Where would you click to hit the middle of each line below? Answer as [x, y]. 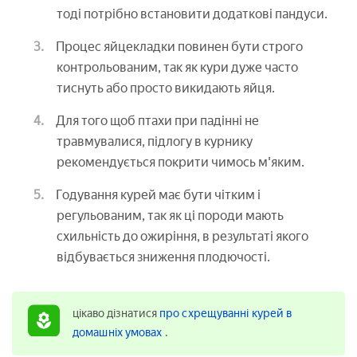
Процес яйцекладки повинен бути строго [179, 46]
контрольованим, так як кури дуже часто [177, 67]
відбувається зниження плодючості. [163, 257]
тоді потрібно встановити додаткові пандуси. [192, 14]
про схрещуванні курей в [226, 313]
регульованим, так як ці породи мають [170, 215]
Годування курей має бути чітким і [158, 194]
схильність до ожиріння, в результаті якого [182, 236]
